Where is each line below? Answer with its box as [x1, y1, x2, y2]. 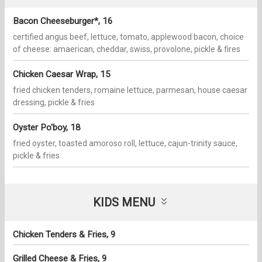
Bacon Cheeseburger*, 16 [13, 16, 113, 27]
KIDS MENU [92, 195, 155, 210]
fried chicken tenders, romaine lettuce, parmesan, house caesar [13, 85, 247, 95]
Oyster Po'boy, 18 [13, 122, 81, 133]
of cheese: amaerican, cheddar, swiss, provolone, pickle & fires [13, 44, 240, 54]
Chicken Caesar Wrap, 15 [13, 69, 111, 80]
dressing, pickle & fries [13, 98, 95, 108]
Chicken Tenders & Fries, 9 [13, 229, 116, 240]
